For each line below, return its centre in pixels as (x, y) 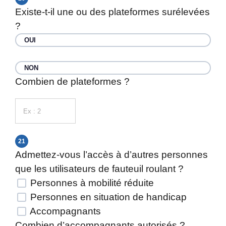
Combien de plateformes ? (72, 81)
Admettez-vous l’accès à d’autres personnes (111, 155)
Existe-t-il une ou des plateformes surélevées (112, 12)
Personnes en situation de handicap (107, 197)
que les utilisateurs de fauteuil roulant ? (99, 169)
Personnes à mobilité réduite (91, 183)
